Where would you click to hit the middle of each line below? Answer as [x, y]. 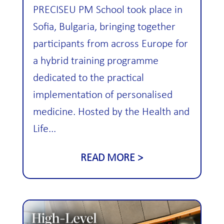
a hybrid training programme [95, 61]
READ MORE [108, 158]
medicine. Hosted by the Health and [111, 112]
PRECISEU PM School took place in [107, 10]
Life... [44, 129]
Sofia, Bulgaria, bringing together [104, 27]
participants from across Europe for [110, 44]
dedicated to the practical [88, 78]
